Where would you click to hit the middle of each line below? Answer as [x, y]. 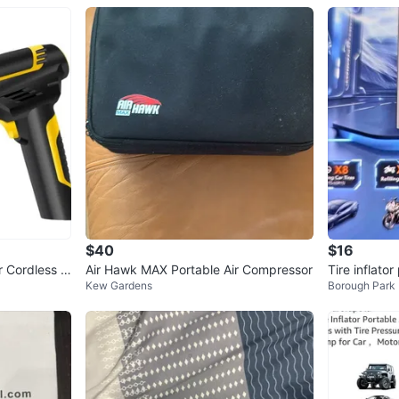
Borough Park [362, 285]
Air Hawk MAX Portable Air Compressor [199, 269]
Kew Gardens [119, 285]
